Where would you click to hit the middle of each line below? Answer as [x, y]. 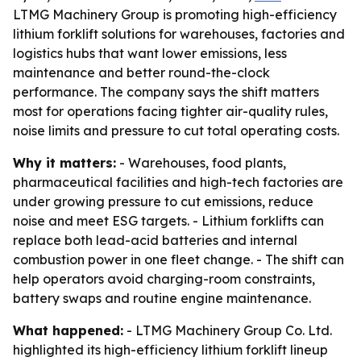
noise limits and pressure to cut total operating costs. [176, 131]
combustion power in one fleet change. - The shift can [178, 259]
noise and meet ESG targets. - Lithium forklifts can [168, 221]
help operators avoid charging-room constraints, [164, 279]
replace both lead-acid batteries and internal [155, 240]
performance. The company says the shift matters [166, 92]
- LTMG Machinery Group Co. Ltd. [228, 330]
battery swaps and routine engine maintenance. [162, 298]
